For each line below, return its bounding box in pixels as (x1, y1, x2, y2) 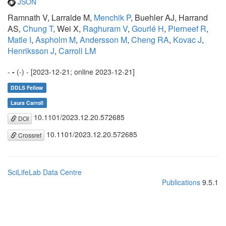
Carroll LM (59, 45, 96, 57)
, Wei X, (53, 23, 83, 35)
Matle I (8, 34, 31, 46)
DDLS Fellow (11, 84, 43, 92)
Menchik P (94, 12, 131, 24)
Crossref (17, 130, 41, 139)
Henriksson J (8, 45, 54, 57)
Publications (162, 177, 200, 187)
